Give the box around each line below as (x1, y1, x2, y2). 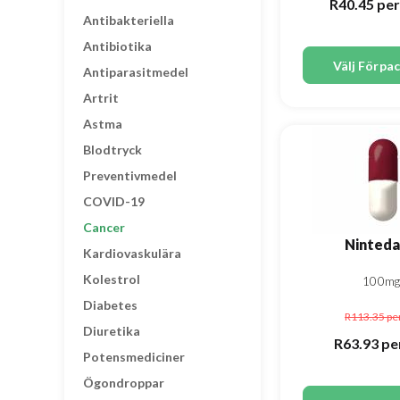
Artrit (83, 90, 119, 105)
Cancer (83, 220, 125, 235)
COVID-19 (83, 194, 145, 209)
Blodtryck (83, 142, 142, 157)
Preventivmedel (83, 168, 177, 183)
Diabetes (83, 297, 137, 312)
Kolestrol (83, 271, 140, 287)
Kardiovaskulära (83, 246, 181, 261)
